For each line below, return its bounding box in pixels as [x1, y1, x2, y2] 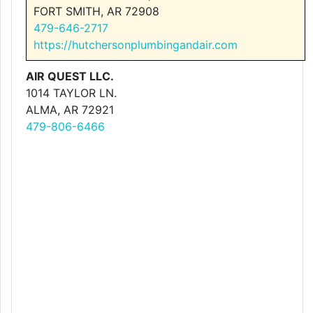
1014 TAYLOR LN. [26, 86, 117, 100]
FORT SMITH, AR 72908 [34, 4, 159, 18]
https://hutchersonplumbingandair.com [34, 38, 238, 52]
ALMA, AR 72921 [26, 103, 114, 117]
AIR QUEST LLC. [26, 69, 114, 83]
